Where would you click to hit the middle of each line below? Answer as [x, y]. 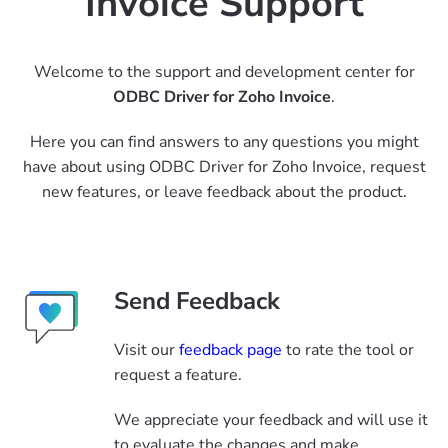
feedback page [230, 350]
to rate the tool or [348, 350]
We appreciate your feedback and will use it [271, 420]
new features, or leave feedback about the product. [224, 192]
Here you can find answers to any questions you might [224, 142]
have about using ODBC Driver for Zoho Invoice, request [224, 167]
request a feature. [178, 375]
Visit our [146, 350]
